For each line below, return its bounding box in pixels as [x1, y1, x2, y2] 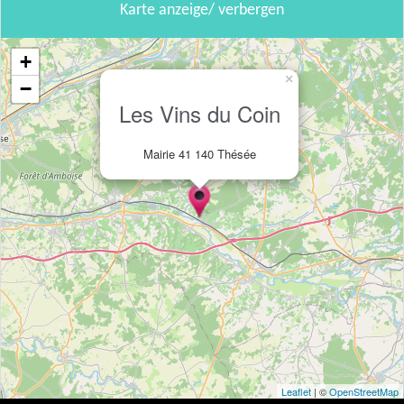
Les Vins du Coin [118, 97, 280, 130]
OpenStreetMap [329, 384, 399, 399]
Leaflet [281, 384, 311, 399]
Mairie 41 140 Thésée [142, 145, 256, 163]
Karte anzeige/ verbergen [120, 2, 284, 20]
